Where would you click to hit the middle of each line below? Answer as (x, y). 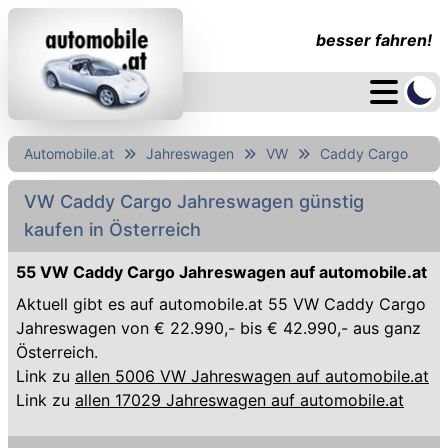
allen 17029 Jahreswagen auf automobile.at (239, 400)
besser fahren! (374, 40)
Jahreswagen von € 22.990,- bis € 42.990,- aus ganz (218, 328)
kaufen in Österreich (112, 229)
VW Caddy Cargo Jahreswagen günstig (194, 201)
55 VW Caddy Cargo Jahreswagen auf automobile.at (221, 272)
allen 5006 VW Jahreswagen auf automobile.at (252, 376)
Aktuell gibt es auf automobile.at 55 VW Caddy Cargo (221, 304)
